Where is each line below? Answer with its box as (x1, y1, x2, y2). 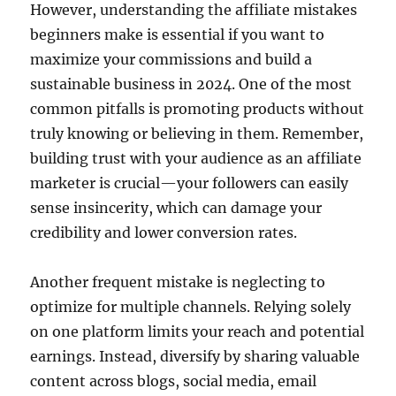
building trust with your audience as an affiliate (30, 148, 362, 167)
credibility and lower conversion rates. (30, 223, 298, 241)
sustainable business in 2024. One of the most (30, 74, 353, 93)
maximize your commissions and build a (30, 49, 313, 68)
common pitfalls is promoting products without (30, 99, 365, 118)
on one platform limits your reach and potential (30, 322, 365, 340)
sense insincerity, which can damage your (30, 198, 323, 217)
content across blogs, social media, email (30, 371, 317, 390)
